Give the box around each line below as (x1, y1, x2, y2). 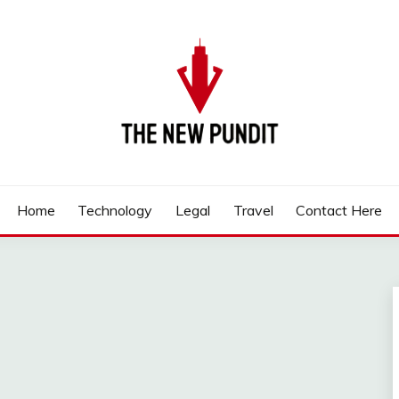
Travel (232, 201, 273, 219)
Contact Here (296, 201, 383, 219)
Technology (77, 201, 153, 219)
